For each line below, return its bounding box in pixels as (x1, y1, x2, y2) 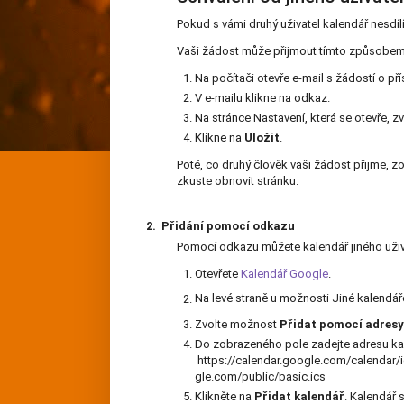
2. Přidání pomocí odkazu (146, 219, 295, 234)
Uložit (244, 131, 280, 145)
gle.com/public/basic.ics (195, 370, 328, 384)
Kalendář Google (241, 267, 328, 281)
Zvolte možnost (195, 317, 280, 332)
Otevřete (195, 267, 241, 281)
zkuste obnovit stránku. (177, 174, 298, 188)
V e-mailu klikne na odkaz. (195, 91, 330, 106)
